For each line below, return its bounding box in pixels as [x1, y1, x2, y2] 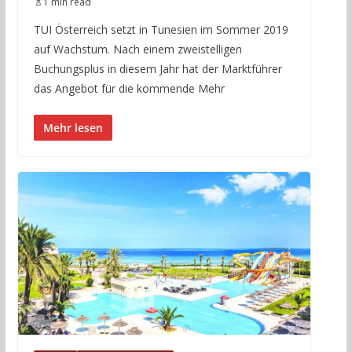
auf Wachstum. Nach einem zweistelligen [33, 41, 242, 57]
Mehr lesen [42, 119, 103, 135]
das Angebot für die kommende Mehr [33, 80, 225, 96]
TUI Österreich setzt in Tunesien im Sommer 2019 [33, 21, 288, 37]
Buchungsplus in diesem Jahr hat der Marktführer [33, 60, 282, 76]
